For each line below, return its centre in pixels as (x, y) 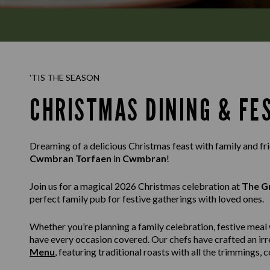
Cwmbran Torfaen (71, 158)
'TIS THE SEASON (64, 77)
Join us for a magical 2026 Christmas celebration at (136, 186)
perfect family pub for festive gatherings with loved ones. (147, 199)
